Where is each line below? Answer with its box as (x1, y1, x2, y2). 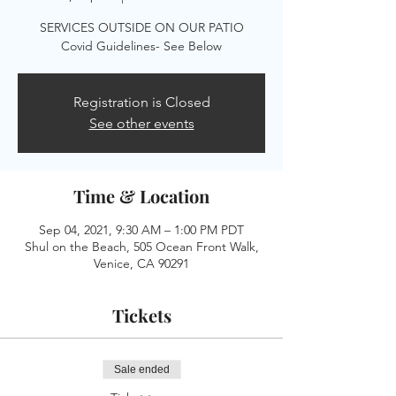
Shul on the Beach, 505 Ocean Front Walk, (24, 239, 259, 255)
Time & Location (73, 184, 209, 208)
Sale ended (113, 363, 170, 376)
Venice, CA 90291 (94, 255, 189, 271)
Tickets (111, 303, 171, 327)
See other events (88, 115, 194, 132)
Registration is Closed (72, 94, 210, 110)
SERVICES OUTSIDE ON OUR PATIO (39, 19, 244, 35)
